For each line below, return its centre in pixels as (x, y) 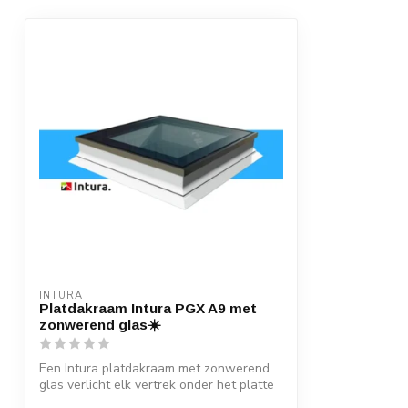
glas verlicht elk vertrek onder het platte (157, 385)
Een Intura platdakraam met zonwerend (154, 368)
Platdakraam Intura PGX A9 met (148, 308)
